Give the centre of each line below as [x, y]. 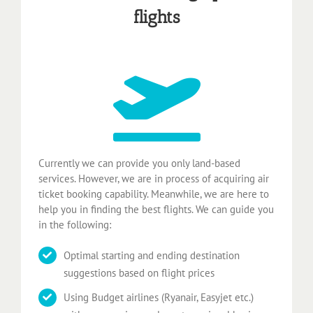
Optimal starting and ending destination [152, 255]
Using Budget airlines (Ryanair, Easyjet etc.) [159, 298]
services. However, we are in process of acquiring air [154, 178]
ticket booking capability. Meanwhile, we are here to [154, 194]
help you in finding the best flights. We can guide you [156, 209]
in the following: [75, 224]
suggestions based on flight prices [139, 272]
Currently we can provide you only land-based [139, 163]
